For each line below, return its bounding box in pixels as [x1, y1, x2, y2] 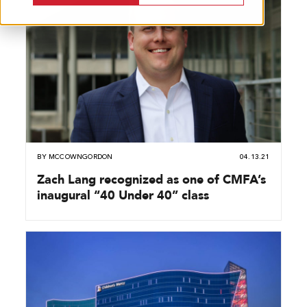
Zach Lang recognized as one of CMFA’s [37, 171, 267, 186]
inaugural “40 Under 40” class [37, 187, 210, 202]
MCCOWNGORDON [48, 153, 113, 160]
